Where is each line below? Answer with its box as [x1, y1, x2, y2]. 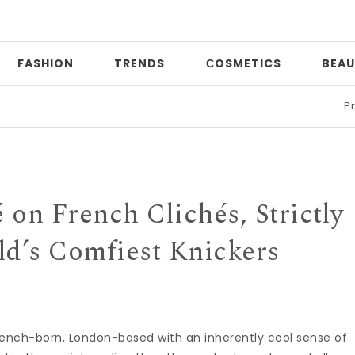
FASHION [17, 55, 74, 71]
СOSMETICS [205, 55, 281, 71]
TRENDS [114, 55, 165, 71]
